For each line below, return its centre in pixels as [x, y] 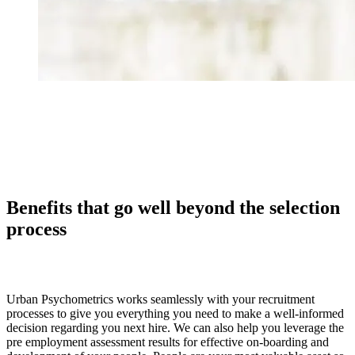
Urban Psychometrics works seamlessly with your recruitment [160, 300]
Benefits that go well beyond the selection [173, 208]
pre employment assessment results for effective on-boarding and [168, 342]
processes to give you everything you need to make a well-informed [175, 314]
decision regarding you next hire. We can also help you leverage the [175, 328]
